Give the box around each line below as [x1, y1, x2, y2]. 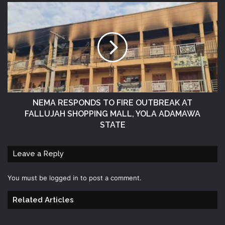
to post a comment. [78, 173, 142, 182]
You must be [8, 173, 49, 182]
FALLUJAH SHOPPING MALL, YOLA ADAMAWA [25, 108, 200, 119]
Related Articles [13, 195, 74, 204]
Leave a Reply [13, 149, 64, 158]
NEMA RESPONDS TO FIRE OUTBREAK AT [33, 97, 192, 107]
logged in [49, 173, 78, 182]
